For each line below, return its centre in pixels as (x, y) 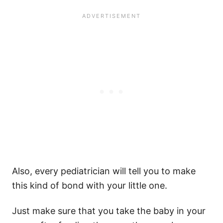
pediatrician (85, 171)
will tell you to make (153, 171)
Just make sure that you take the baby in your (109, 211)
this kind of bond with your (70, 185)
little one (147, 185)
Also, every (36, 171)
